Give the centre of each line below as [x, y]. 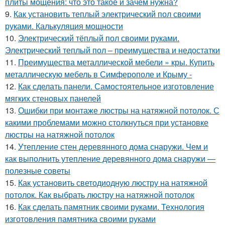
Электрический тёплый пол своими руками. [99, 38]
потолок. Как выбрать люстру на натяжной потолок [100, 195]
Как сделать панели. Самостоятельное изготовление [116, 86]
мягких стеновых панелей [53, 98]
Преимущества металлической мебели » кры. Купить [116, 62]
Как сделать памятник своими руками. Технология [111, 207]
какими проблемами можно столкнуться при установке [107, 122]
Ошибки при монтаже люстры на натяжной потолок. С [119, 110]
